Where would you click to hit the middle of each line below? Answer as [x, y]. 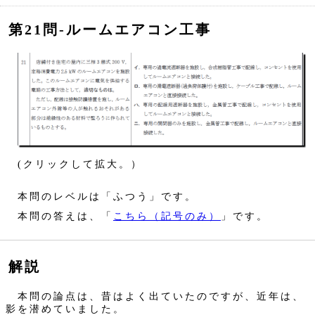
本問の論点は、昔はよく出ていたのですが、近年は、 [155, 296]
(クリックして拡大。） [74, 163]
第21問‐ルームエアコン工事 [110, 30]
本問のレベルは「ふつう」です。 [101, 196]
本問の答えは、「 [59, 216]
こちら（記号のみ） [167, 216]
